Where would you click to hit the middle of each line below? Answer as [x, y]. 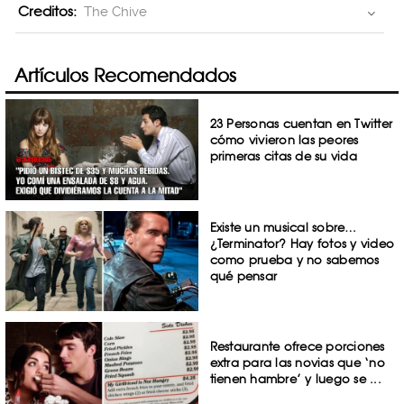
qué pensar [243, 275]
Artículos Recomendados [125, 75]
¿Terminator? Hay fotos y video [302, 243]
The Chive [115, 12]
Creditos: [47, 12]
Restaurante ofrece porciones [297, 347]
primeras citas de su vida [283, 156]
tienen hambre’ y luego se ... [295, 379]
